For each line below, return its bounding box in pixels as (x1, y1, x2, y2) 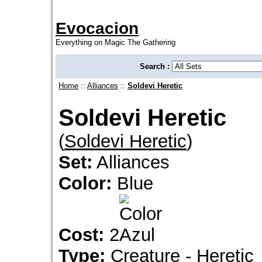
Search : (140, 61, 172, 71)
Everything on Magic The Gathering (56, 37, 175, 47)
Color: (58, 173, 112, 194)
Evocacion (56, 19, 139, 37)
